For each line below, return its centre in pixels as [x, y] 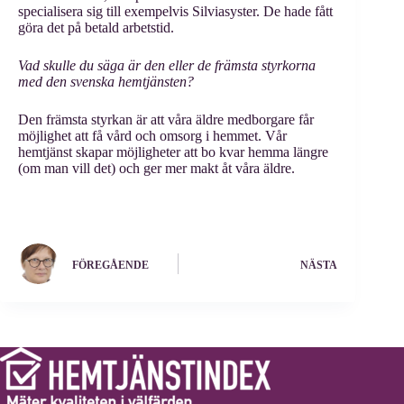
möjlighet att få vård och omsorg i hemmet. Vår [152, 136]
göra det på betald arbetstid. [96, 28]
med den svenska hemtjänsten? [106, 82]
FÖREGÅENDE [110, 265]
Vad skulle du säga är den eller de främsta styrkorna [167, 65]
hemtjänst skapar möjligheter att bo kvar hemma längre [173, 152]
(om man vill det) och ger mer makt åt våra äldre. [162, 168]
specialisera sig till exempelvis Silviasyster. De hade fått [175, 11]
